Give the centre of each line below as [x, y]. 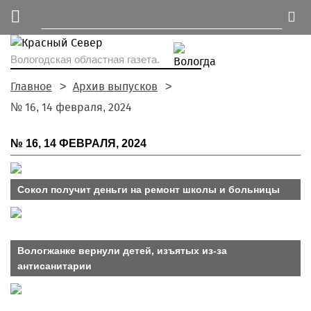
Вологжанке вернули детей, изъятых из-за [122, 250]
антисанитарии [54, 266]
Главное [31, 86]
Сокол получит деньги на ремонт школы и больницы [149, 189]
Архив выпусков [115, 86]
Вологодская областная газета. [85, 59]
